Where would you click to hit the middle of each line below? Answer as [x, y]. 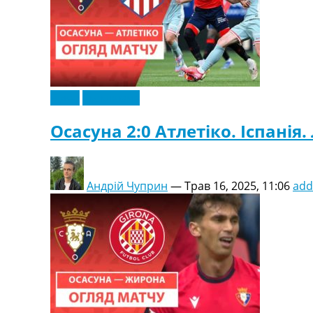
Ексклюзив [111, 97]
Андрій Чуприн [127, 185]
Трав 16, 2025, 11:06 [237, 185]
